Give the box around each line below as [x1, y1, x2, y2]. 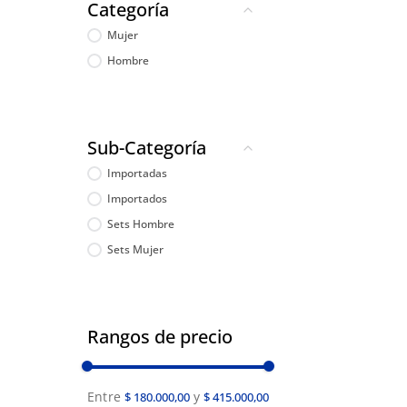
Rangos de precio [87, 323, 233, 349]
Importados [107, 190, 168, 206]
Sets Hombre [107, 215, 175, 232]
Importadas [107, 164, 168, 181]
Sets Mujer [107, 241, 164, 257]
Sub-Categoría [87, 134, 206, 160]
